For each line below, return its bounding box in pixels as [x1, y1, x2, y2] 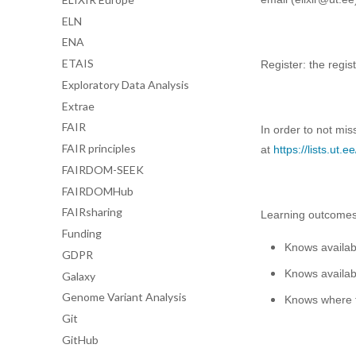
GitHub [62, 332, 99, 346]
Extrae [62, 99, 95, 113]
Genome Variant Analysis [62, 290, 187, 304]
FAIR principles [62, 141, 136, 155]
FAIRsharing [62, 205, 122, 219]
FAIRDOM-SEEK [62, 162, 144, 176]
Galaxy [62, 269, 95, 283]
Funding [62, 226, 102, 240]
